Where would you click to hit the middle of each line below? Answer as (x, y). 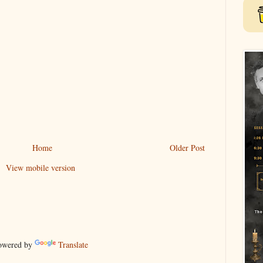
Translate (73, 244)
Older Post (187, 147)
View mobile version (41, 167)
